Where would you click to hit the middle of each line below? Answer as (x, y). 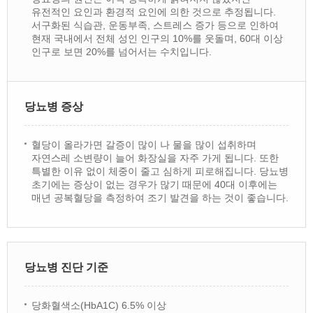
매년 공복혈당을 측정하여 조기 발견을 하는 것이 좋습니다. (160, 198)
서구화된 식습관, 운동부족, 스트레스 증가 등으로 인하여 (155, 25)
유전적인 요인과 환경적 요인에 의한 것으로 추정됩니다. (154, 12)
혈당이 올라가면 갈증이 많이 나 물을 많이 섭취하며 (144, 145)
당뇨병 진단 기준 (66, 267)
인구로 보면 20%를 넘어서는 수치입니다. (122, 52)
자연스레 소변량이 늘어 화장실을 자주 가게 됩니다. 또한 (155, 158)
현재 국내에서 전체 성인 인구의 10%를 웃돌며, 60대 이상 (157, 38)
